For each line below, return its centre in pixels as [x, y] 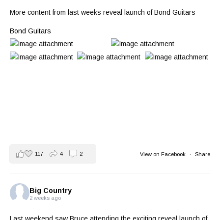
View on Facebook [164, 154]
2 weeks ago [45, 198]
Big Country [51, 190]
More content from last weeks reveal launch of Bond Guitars [103, 13]
